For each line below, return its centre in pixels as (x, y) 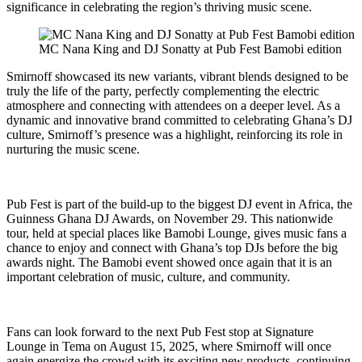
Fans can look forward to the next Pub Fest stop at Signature (160, 331)
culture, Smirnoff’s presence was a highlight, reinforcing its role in (175, 134)
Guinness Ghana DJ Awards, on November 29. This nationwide (170, 218)
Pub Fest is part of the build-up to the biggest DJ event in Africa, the (179, 204)
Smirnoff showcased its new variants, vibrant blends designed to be (177, 76)
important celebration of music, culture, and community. (148, 276)
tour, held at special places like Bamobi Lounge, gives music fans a (177, 233)
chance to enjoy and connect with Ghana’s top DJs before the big (172, 247)
